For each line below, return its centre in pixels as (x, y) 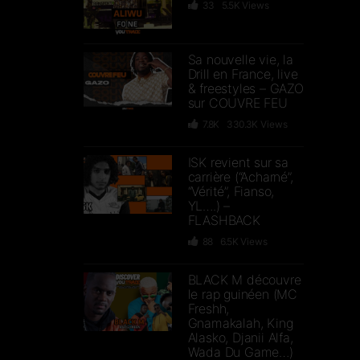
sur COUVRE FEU (237, 103)
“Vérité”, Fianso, (231, 191)
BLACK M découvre (244, 280)
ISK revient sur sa (238, 162)
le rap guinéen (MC (242, 294)
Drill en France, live (243, 74)
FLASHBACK (224, 220)
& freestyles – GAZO (245, 88)
